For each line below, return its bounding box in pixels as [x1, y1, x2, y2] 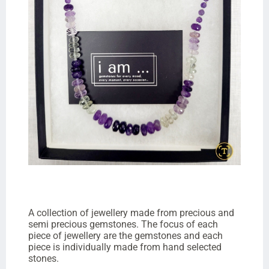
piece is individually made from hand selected [28, 241, 222, 253]
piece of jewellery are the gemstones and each [28, 230, 223, 242]
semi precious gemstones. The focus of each [28, 219, 218, 231]
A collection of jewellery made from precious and [28, 207, 234, 219]
